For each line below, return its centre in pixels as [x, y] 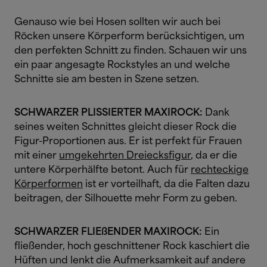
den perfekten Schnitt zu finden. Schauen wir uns [131, 51]
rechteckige [220, 170]
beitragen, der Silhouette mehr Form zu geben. [126, 199]
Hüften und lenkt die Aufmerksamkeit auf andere [130, 261]
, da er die [214, 156]
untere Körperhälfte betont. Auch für [103, 170]
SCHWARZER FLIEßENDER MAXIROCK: [108, 232]
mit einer [37, 156]
